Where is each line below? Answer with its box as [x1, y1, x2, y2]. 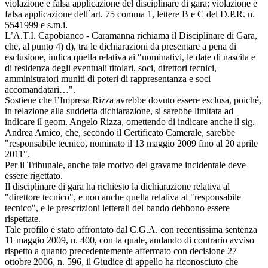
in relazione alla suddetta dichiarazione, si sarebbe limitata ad [5, 105, 233, 116]
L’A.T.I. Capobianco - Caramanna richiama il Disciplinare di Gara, [5, 30, 257, 41]
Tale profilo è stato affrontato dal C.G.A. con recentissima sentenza [5, 224, 257, 234]
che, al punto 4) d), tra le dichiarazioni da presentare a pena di [5, 41, 236, 51]
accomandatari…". [5, 84, 75, 95]
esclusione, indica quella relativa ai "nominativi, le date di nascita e [5, 51, 255, 62]
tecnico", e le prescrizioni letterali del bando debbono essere [5, 202, 230, 213]
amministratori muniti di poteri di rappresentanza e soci [5, 73, 211, 84]
